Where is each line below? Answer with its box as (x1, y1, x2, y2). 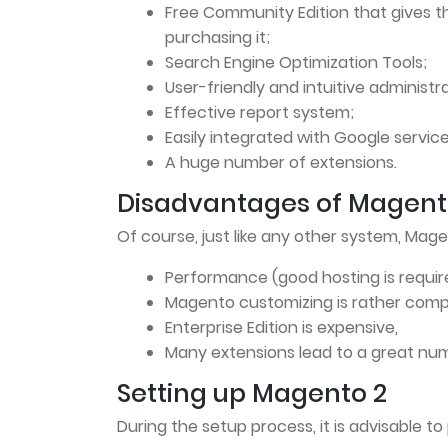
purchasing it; (165, 26, 270, 50)
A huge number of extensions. (165, 151, 397, 175)
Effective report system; (165, 101, 354, 125)
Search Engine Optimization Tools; (165, 51, 427, 75)
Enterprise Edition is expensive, (165, 316, 398, 340)
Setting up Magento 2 (117, 376, 387, 412)
